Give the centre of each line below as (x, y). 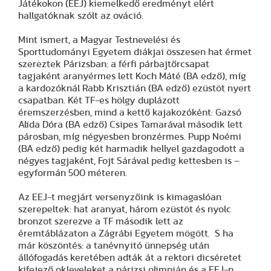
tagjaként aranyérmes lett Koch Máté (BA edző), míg (132, 76)
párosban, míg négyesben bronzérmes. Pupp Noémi (130, 136)
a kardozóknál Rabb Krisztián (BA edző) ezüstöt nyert (135, 88)
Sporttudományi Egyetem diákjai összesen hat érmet (135, 52)
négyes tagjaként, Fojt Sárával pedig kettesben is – (129, 161)
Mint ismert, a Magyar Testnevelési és (99, 40)
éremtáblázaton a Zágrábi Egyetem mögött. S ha (126, 233)
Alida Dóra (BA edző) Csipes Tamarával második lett (130, 124)
